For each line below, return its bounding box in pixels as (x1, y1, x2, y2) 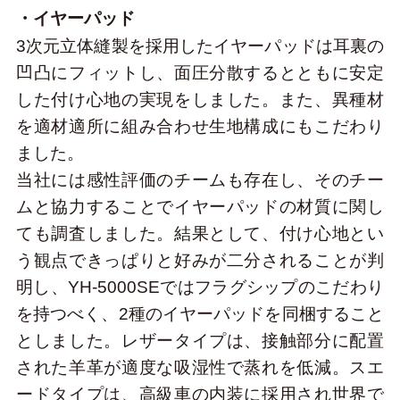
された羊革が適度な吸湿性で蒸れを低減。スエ (15, 358, 385, 378)
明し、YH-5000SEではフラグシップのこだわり (15, 278, 385, 297)
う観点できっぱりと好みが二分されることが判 (15, 251, 385, 271)
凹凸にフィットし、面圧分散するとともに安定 (15, 63, 385, 83)
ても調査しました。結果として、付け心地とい (15, 224, 385, 244)
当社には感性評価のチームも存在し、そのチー (15, 171, 385, 190)
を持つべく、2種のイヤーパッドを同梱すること (15, 304, 385, 324)
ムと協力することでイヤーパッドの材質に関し (15, 197, 385, 217)
